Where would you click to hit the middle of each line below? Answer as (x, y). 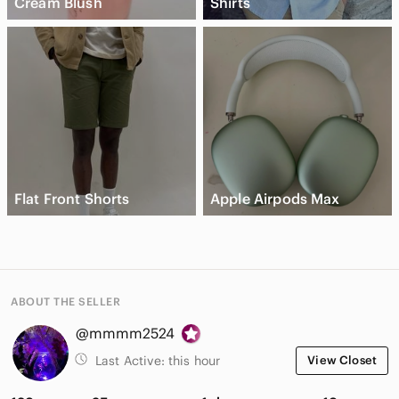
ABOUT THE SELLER (65, 302)
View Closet (342, 361)
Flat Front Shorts (72, 199)
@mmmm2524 (125, 334)
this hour (194, 361)
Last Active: (132, 361)
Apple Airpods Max (275, 199)
